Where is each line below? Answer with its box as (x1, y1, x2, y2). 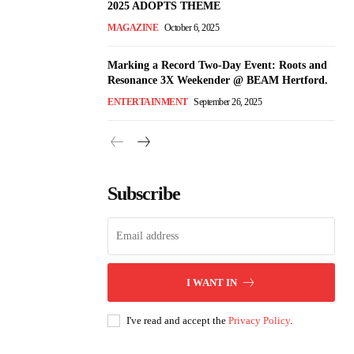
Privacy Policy (228, 314, 290, 327)
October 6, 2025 (164, 22, 219, 34)
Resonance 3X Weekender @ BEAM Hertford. (107, 74, 328, 87)
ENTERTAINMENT (107, 96, 188, 108)
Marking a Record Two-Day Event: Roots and (107, 59, 327, 72)
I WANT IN (186, 277, 237, 289)
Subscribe (107, 183, 180, 205)
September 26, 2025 (194, 96, 262, 108)
